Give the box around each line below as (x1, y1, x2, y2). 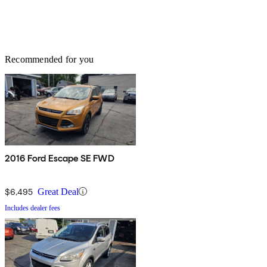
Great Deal (38, 186, 79, 197)
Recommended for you (5, 54, 94, 64)
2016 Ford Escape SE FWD (5, 152, 114, 164)
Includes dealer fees (5, 203, 60, 212)
